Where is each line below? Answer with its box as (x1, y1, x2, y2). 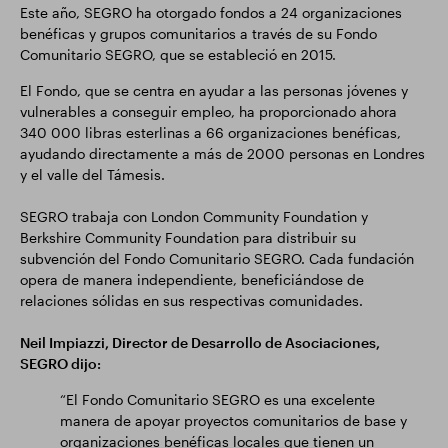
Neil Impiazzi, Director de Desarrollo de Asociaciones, (20, 334, 380, 351)
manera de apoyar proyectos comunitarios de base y (60, 412, 407, 429)
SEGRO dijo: (20, 355, 101, 372)
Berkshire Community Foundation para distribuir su (20, 229, 356, 246)
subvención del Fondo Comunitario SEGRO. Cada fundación (20, 250, 414, 267)
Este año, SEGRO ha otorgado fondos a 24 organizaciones (20, 4, 402, 21)
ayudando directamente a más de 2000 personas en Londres (20, 145, 425, 162)
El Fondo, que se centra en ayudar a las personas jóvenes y (20, 82, 408, 99)
